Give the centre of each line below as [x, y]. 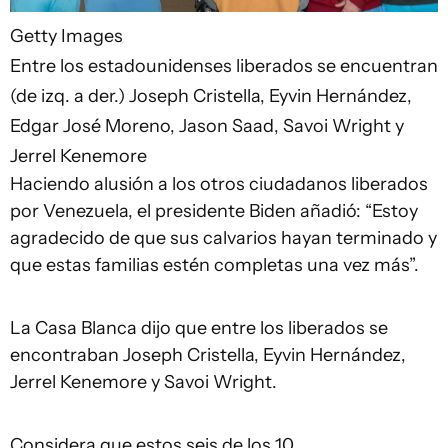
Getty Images [66, 35]
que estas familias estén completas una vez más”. [214, 264]
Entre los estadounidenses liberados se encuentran [224, 65]
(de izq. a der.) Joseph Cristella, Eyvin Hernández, [211, 95]
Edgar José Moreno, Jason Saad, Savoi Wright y [207, 125]
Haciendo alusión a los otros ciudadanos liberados [219, 183]
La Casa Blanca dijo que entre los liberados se [199, 327]
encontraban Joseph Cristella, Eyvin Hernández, [208, 354]
